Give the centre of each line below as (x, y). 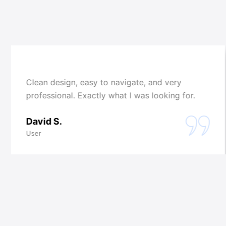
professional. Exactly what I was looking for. (110, 95)
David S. (44, 121)
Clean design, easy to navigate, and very (104, 82)
